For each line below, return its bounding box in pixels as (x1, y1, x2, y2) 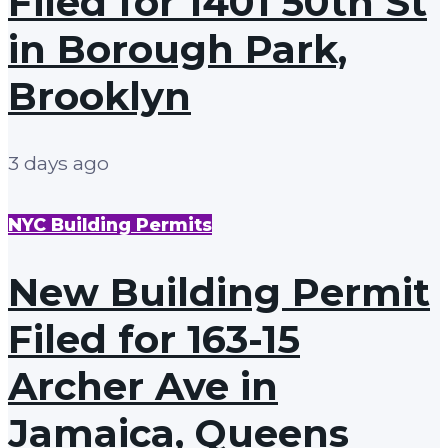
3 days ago (8, 151, 109, 176)
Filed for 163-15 (8, 316, 300, 364)
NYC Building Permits (8, 214, 212, 236)
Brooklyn (8, 72, 191, 120)
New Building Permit (8, 269, 430, 317)
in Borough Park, (8, 25, 347, 73)
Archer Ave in (8, 363, 278, 411)
